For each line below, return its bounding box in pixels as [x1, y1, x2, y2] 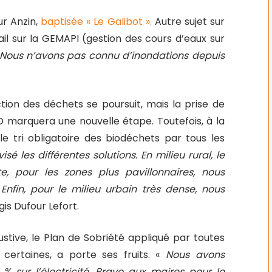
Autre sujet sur [154, 15, 225, 29]
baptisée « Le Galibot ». [38, 15, 155, 29]
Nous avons [166, 248, 225, 262]
